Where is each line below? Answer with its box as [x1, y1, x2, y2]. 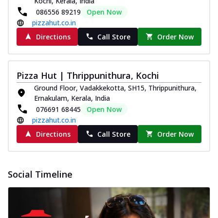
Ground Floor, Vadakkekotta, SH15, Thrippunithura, [34, 83, 197, 92]
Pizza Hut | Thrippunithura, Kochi [17, 69, 159, 81]
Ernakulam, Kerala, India [34, 93, 110, 103]
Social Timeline [8, 168, 73, 180]
